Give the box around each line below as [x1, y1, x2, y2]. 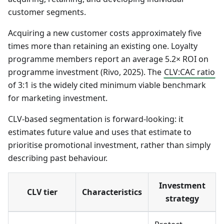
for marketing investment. [8, 92, 107, 104]
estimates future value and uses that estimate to [8, 126, 191, 138]
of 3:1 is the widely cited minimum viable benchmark [8, 79, 206, 91]
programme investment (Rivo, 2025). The [8, 66, 163, 78]
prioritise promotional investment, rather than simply [8, 139, 210, 151]
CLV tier [26, 186, 57, 198]
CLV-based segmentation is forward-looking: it [8, 113, 183, 125]
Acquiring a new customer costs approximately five [8, 27, 201, 39]
